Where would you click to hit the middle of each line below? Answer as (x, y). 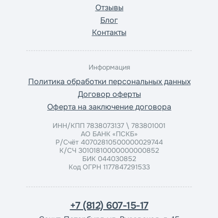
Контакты (109, 32)
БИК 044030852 (109, 159)
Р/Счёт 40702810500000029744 (109, 142)
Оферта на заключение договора (109, 107)
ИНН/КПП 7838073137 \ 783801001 (109, 126)
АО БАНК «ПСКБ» (109, 134)
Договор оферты (109, 94)
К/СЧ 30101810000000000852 (109, 150)
